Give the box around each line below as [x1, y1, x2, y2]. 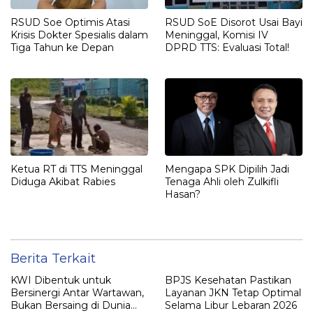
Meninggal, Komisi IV [165, 29, 268, 42]
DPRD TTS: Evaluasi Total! [165, 41, 289, 54]
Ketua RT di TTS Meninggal [10, 162, 143, 175]
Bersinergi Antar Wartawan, [10, 286, 144, 299]
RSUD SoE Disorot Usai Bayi [165, 16, 303, 29]
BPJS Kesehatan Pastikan [165, 273, 291, 286]
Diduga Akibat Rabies [10, 175, 115, 188]
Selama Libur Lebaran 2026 [165, 298, 297, 312]
